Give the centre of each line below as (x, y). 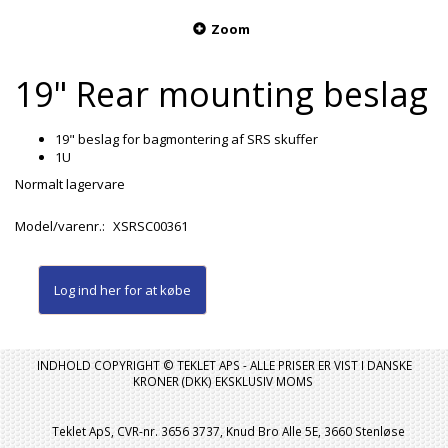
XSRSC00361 (150, 225)
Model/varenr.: (61, 225)
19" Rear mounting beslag (221, 93)
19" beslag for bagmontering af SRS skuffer (186, 138)
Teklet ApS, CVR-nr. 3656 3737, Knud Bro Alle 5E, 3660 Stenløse (224, 431)
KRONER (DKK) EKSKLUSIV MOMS (224, 381)
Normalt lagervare (70, 183)
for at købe (156, 289)
